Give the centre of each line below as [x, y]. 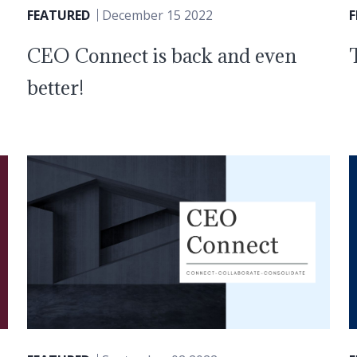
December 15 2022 [157, 15]
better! [55, 87]
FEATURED [58, 15]
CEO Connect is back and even [161, 55]
